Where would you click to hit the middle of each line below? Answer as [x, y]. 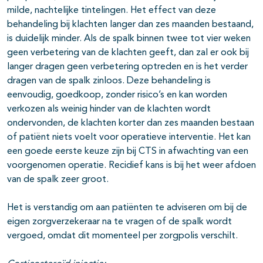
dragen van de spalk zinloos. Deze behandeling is [109, 81]
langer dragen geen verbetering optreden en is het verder [127, 67]
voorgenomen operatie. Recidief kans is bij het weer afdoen [131, 165]
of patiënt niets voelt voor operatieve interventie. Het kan [129, 137]
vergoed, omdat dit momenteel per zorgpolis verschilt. [122, 236]
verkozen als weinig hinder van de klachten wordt [109, 109]
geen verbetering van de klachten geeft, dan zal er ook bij [128, 53]
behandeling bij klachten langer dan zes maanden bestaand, [130, 24]
